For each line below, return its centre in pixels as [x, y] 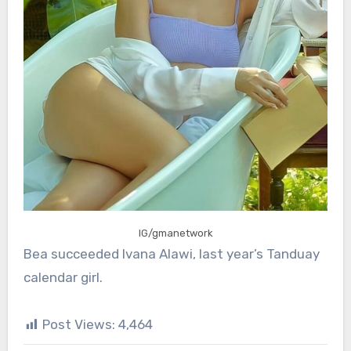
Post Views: [78, 325]
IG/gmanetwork [175, 233]
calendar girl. [63, 278]
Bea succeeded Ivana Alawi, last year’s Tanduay [171, 254]
